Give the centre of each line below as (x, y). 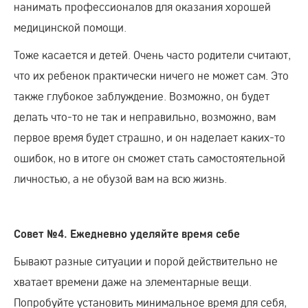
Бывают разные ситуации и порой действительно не (146, 261)
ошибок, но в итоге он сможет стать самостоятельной (150, 158)
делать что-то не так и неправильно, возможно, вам (145, 117)
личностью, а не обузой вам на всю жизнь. (120, 178)
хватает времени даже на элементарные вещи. (133, 282)
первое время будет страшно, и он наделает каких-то (150, 137)
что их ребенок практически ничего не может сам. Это (151, 75)
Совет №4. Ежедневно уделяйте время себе (127, 234)
